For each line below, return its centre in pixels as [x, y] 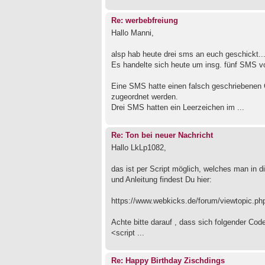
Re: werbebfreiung [145, 21]
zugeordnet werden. [145, 96]
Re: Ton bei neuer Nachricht [162, 135]
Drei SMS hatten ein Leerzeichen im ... [178, 107]
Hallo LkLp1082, [139, 147]
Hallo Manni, [132, 33]
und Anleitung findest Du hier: [161, 179]
